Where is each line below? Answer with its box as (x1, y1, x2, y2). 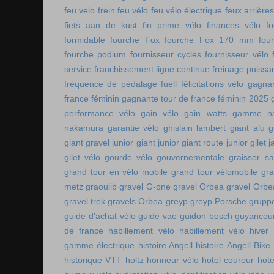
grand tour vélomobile (171, 167, 258, 177)
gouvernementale (157, 152, 225, 162)
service (64, 64, 92, 74)
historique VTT (64, 255, 122, 265)
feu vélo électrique (150, 6, 223, 15)
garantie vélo (107, 123, 160, 133)
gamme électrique (64, 240, 135, 250)
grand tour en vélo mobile (64, 167, 168, 177)
